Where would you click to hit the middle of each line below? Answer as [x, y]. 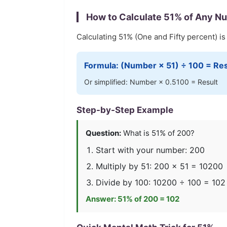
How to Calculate [125, 17]
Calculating [98, 37]
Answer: [102, 199]
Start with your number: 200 [150, 150]
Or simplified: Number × [125, 82]
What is [136, 133]
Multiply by [118, 166]
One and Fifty [161, 37]
